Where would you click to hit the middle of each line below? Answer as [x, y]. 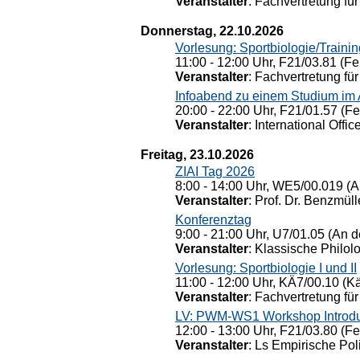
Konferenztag [213, 220]
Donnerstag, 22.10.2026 [212, 31]
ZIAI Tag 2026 [215, 172]
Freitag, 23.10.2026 [197, 155]
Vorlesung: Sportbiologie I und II [266, 268]
